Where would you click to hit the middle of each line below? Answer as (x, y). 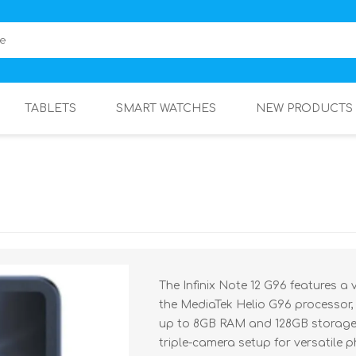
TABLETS (50, 108)
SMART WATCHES (166, 108)
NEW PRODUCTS (304, 108)
